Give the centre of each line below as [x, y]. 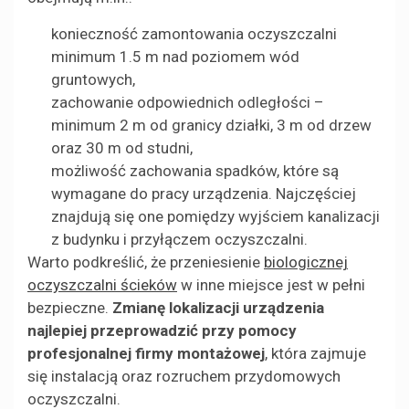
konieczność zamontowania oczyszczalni [194, 34]
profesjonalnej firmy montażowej [146, 354]
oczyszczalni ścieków [102, 285]
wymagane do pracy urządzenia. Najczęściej [203, 194]
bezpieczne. [70, 308]
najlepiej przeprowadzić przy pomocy [162, 331]
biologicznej [306, 262]
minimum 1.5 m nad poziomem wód [175, 57]
